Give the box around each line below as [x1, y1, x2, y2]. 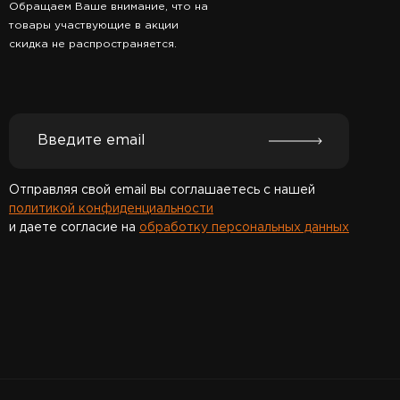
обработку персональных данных [139, 222, 349, 234]
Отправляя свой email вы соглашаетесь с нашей [9, 185, 315, 196]
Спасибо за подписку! [9, 288, 145, 300]
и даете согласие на [9, 222, 139, 234]
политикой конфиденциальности [9, 204, 213, 215]
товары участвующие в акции [9, 20, 179, 30]
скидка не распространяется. [9, 38, 177, 49]
